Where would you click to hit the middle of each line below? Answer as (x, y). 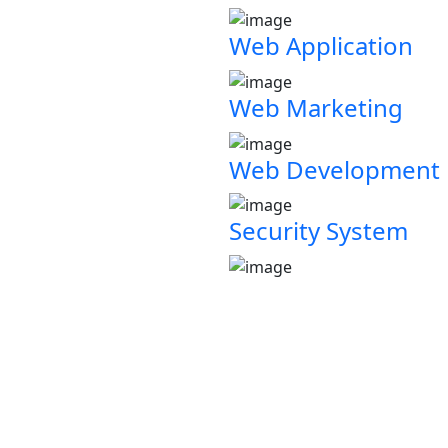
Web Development (334, 169)
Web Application (321, 46)
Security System (318, 231)
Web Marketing (316, 107)
